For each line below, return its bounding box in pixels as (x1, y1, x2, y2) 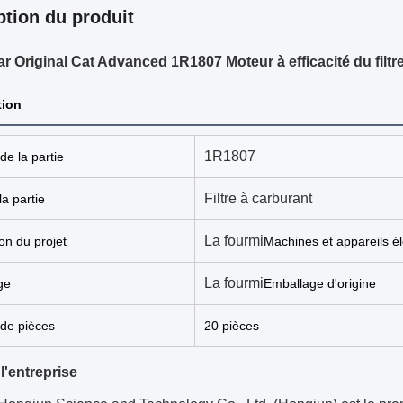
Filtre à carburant (204, 191, 312, 206)
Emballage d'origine (264, 276, 376, 291)
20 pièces (204, 318, 259, 333)
